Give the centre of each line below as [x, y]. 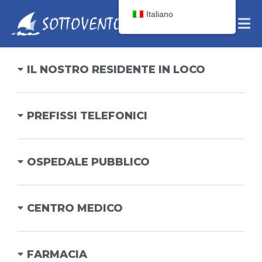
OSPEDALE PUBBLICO [88, 162]
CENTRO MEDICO [75, 208]
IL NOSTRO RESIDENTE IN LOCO [116, 70]
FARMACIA [57, 254]
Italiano [160, 14]
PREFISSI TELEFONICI [87, 116]
